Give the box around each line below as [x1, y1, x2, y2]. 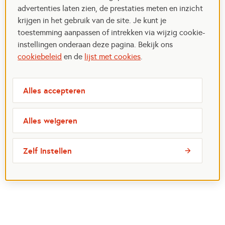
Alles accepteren [23, 85, 86, 96]
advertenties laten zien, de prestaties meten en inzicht [18, 4, 203, 13]
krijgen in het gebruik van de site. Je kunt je [18, 16, 167, 25]
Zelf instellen [23, 145, 72, 156]
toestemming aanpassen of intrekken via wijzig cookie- [18, 28, 205, 37]
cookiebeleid [18, 52, 62, 61]
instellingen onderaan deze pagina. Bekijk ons [18, 40, 173, 49]
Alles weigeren [23, 115, 78, 126]
